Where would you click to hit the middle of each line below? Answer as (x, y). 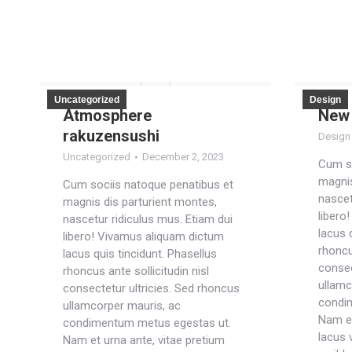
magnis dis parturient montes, (140, 202)
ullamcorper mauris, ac (122, 306)
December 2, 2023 (183, 157)
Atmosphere (107, 115)
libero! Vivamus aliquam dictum (143, 236)
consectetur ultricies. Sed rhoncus (151, 288)
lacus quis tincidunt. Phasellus (140, 254)
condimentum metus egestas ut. (147, 323)
